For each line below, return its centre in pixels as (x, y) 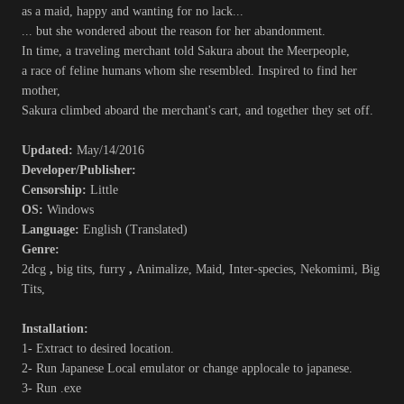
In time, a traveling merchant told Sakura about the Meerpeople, (186, 51)
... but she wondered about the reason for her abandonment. (174, 32)
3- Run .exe (51, 389)
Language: (52, 230)
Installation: (55, 329)
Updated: (49, 151)
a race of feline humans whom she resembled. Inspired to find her (189, 71)
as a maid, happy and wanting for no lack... (133, 12)
